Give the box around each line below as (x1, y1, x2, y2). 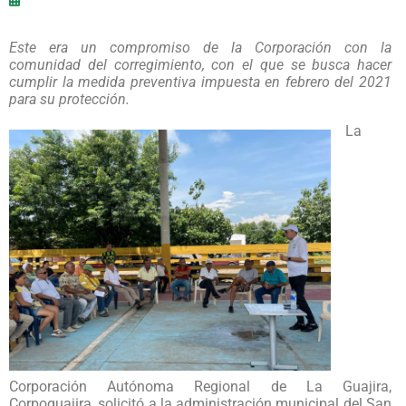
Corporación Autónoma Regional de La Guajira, (9, 377, 391, 395)
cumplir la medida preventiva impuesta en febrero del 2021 (9, 72, 391, 91)
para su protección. (9, 90, 130, 108)
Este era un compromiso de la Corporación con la (9, 38, 391, 56)
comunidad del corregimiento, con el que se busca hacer (9, 55, 391, 73)
